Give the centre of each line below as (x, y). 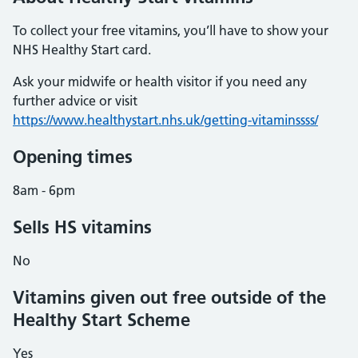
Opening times (73, 157)
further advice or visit (75, 101)
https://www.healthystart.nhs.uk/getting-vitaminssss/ (165, 120)
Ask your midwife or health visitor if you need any (160, 82)
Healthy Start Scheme (101, 320)
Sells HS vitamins (82, 227)
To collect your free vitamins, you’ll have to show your (171, 30)
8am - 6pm (44, 190)
